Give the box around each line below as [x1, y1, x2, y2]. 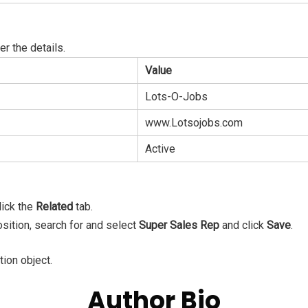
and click [219, 218, 267, 232]
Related [36, 199, 73, 213]
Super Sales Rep [139, 218, 219, 232]
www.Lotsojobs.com [145, 115, 243, 129]
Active [145, 142, 175, 155]
